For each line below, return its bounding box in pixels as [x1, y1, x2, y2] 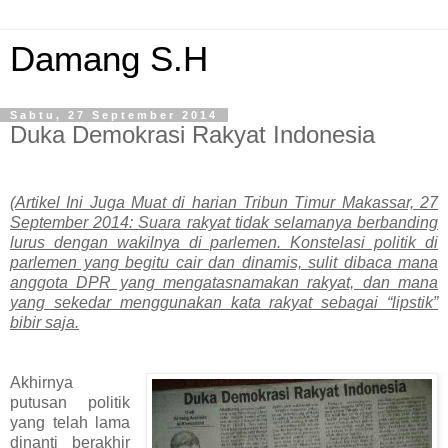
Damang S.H [10, 40, 208, 78]
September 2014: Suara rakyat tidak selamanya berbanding [10, 213, 438, 231]
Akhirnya [10, 373, 73, 391]
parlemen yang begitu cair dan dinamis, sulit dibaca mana [10, 253, 438, 271]
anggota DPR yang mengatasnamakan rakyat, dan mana [10, 273, 438, 291]
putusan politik [10, 393, 131, 411]
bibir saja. [10, 313, 79, 331]
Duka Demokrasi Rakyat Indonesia [10, 121, 375, 148]
